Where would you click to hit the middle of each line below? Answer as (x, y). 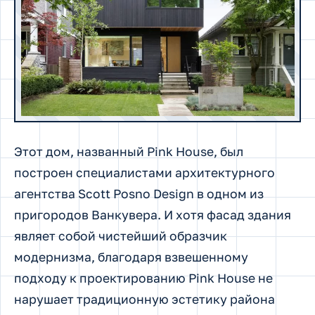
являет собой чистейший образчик (121, 236)
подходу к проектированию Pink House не (143, 278)
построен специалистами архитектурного (144, 172)
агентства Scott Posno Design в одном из (139, 193)
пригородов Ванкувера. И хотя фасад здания (153, 214)
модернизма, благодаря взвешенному (131, 257)
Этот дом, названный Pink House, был (129, 151)
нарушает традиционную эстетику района (144, 299)
